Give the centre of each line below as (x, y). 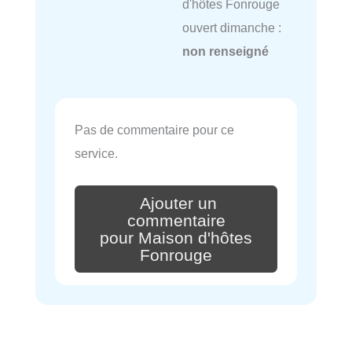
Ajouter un (178, 203)
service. (96, 154)
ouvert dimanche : (231, 28)
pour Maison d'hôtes (176, 238)
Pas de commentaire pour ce (154, 130)
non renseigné (225, 51)
